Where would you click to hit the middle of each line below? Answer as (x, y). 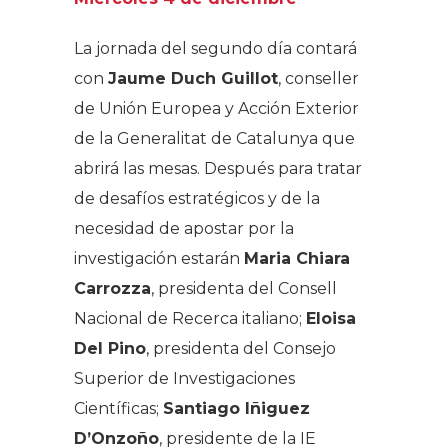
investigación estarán (159, 258)
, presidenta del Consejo (241, 348)
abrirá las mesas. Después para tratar (218, 168)
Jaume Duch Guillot (193, 78)
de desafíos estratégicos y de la (197, 198)
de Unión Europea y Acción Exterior (216, 108)
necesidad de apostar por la (184, 228)
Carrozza (112, 288)
